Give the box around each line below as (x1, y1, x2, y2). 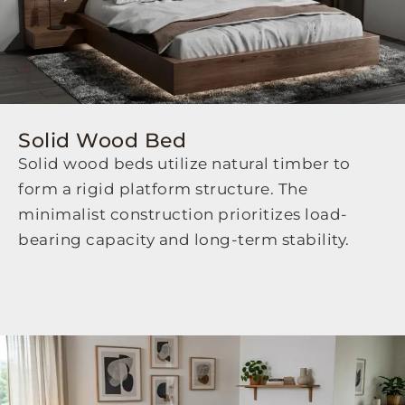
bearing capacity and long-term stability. (18, 231, 350, 250)
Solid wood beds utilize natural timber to (18, 155, 351, 174)
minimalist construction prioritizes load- (18, 205, 348, 224)
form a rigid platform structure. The (18, 180, 307, 199)
